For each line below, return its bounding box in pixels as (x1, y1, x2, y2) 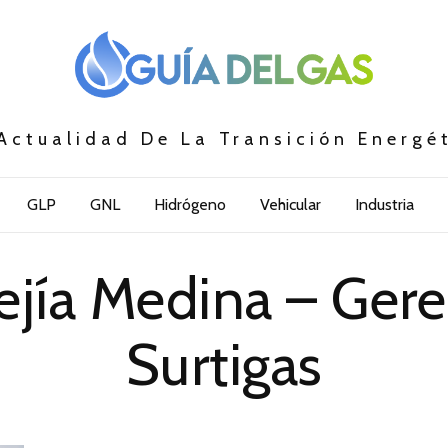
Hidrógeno (153, 195, 226, 215)
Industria (354, 195, 414, 215)
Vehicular (259, 195, 321, 215)
